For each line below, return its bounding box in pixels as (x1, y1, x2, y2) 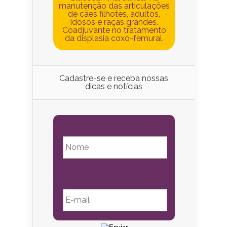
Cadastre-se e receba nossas (59, 73, 168, 83)
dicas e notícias (85, 81, 142, 91)
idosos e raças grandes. (70, 17, 158, 27)
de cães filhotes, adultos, (68, 9, 160, 19)
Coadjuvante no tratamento (62, 25, 166, 35)
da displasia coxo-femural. (64, 33, 164, 43)
